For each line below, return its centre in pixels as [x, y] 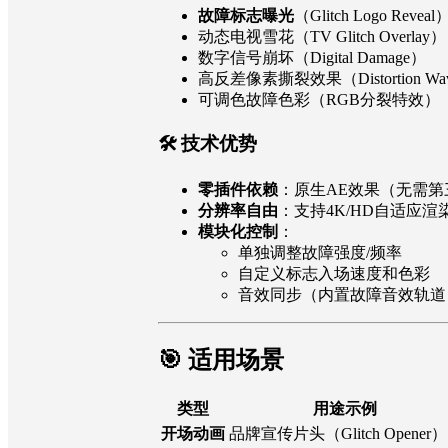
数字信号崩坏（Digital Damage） [312, 58]
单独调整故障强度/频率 [320, 253]
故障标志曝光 [246, 16]
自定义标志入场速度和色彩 [334, 274]
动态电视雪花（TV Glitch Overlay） [322, 37]
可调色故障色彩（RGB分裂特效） [319, 100]
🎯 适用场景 [221, 360]
